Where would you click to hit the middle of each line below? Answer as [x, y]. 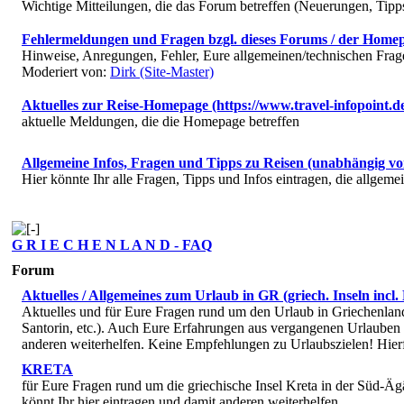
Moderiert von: [66, 71]
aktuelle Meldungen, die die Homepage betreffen [161, 121]
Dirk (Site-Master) [162, 71]
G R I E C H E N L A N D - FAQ [112, 244]
